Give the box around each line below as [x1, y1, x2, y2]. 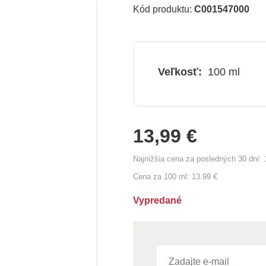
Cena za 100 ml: [133, 172, 192, 181]
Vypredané [133, 195, 182, 205]
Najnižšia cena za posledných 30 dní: [133, 154, 264, 163]
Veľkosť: [158, 66, 202, 78]
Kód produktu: [133, 4, 194, 14]
